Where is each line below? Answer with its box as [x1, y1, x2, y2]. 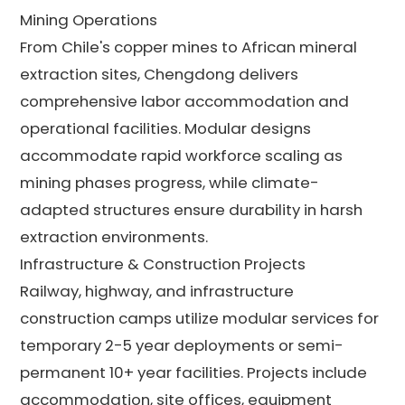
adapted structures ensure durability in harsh [20, 198, 363, 221]
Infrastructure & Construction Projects [20, 252, 306, 275]
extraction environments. [20, 225, 209, 248]
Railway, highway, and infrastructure [20, 279, 295, 302]
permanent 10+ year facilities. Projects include [20, 361, 368, 383]
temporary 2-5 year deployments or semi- [20, 334, 344, 356]
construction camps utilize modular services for [20, 306, 380, 329]
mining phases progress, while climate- [20, 171, 320, 193]
